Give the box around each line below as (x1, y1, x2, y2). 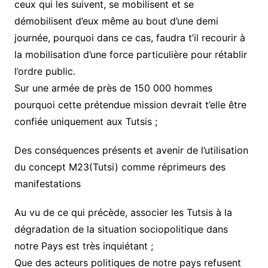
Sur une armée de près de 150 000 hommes (14, 82, 212, 94)
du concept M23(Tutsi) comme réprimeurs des (14, 161, 226, 173)
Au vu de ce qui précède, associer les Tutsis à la (14, 206, 232, 218)
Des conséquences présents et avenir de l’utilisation (14, 144, 248, 156)
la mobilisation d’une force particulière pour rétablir (14, 48, 247, 60)
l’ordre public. (14, 65, 75, 77)
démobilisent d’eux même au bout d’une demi (14, 15, 218, 27)
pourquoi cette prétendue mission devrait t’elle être (14, 99, 246, 111)
